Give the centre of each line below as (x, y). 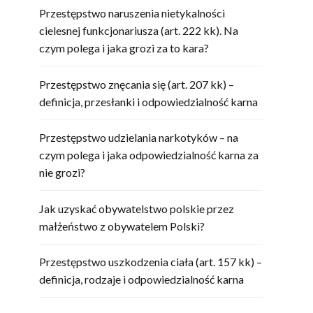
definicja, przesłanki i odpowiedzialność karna (148, 101)
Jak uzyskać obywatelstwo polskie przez (137, 208)
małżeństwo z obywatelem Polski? (122, 226)
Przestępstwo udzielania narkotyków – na (139, 138)
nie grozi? (62, 173)
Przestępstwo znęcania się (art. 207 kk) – (137, 84)
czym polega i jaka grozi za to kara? (124, 48)
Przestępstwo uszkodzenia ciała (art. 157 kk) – (151, 262)
